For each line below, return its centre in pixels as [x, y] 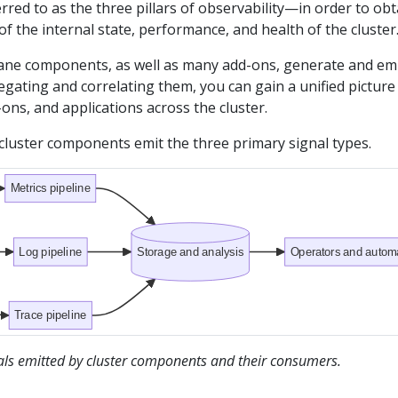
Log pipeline [51, 251]
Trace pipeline [51, 315]
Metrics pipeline [50, 188]
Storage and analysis [190, 251]
